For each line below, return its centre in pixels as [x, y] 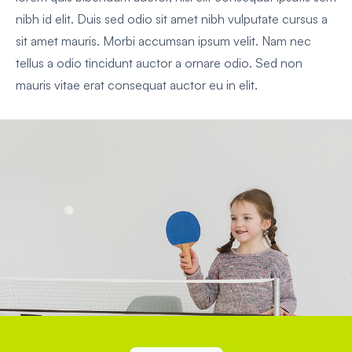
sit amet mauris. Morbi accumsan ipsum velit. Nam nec [163, 41]
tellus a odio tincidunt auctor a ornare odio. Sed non [159, 63]
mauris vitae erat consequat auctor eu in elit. [137, 85]
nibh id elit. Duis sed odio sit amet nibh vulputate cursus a [172, 19]
